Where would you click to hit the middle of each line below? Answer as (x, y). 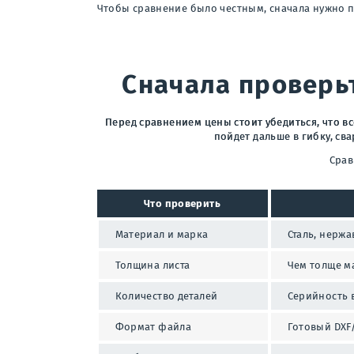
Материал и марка (162, 234)
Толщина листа (153, 265)
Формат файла (153, 326)
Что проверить (182, 203)
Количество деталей (166, 296)
